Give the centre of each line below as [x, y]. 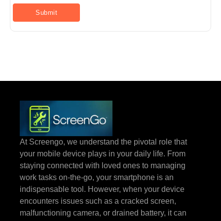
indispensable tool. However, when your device [102, 189]
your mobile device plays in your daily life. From [103, 154]
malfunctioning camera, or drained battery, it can [103, 213]
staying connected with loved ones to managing [103, 166]
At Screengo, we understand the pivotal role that [103, 142]
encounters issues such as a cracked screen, [98, 201]
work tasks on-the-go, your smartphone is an [97, 178]
